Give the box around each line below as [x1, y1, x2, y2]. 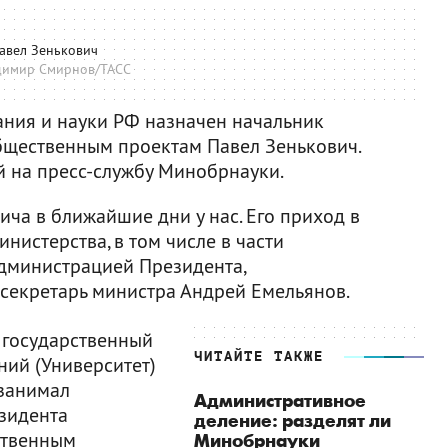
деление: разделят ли [194, 411, 391, 432]
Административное [194, 391, 366, 412]
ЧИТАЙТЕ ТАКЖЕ [194, 349, 324, 364]
